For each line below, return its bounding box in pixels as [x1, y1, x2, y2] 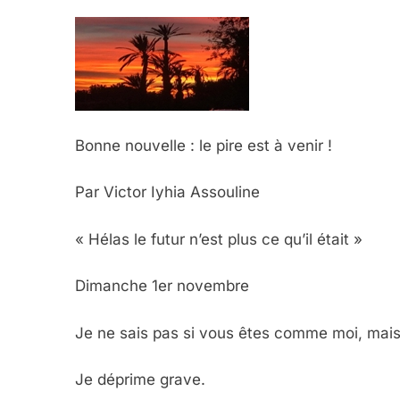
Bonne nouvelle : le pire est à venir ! [75, 136, 341, 154]
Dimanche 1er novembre [75, 277, 249, 296]
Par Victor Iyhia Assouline [75, 183, 260, 202]
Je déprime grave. [75, 371, 205, 389]
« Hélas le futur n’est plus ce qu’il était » [75, 229, 362, 248]
